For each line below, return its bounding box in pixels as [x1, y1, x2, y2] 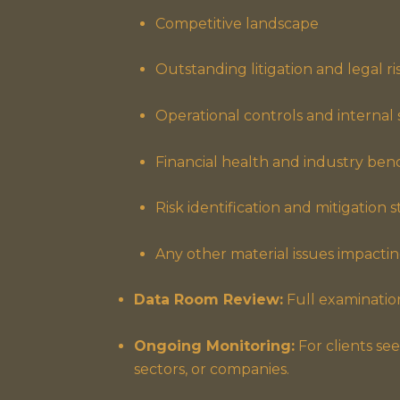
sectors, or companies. [134, 360, 289, 378]
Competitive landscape [155, 14, 319, 32]
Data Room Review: [134, 291, 283, 309]
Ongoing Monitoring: [134, 337, 295, 354]
